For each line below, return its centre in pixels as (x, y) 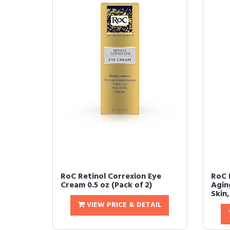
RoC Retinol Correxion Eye (111, 177)
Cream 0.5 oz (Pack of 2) (106, 185)
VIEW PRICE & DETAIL (123, 205)
